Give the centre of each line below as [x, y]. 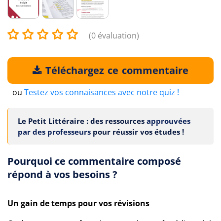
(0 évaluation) [114, 36]
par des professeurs [54, 132]
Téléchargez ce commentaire [116, 70]
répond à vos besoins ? [62, 174]
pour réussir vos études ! [137, 132]
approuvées [168, 121]
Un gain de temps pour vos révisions [78, 203]
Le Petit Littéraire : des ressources [82, 121]
